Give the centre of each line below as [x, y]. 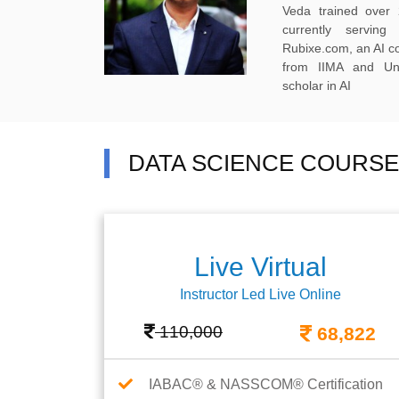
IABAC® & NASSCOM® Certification [266, 384]
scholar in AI [317, 85]
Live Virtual [260, 267]
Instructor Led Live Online [260, 294]
